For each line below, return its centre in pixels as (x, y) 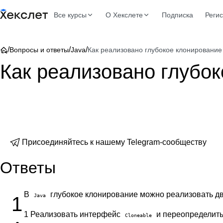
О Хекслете (124, 15)
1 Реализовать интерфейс (73, 214)
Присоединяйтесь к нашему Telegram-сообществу (114, 142)
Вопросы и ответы (39, 50)
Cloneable (138, 215)
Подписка (177, 15)
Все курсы (70, 15)
